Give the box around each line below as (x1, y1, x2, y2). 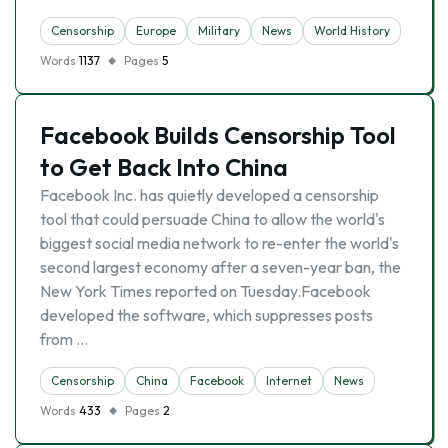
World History (314, 23, 390, 38)
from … (40, 329, 88, 349)
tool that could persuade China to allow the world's (40, 209, 385, 229)
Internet (266, 373, 312, 388)
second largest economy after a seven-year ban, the (40, 257, 401, 277)
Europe (136, 23, 176, 38)
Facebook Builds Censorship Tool (40, 120, 396, 150)
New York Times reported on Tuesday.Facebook (40, 281, 371, 301)
